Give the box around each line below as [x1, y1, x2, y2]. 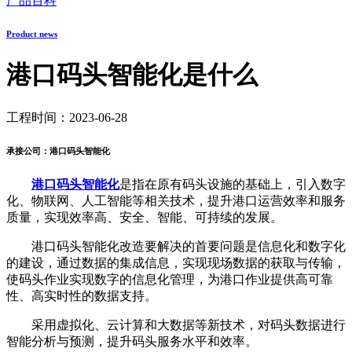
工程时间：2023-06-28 [6, 110, 127, 124]
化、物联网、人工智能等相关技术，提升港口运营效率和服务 [6, 193, 346, 207]
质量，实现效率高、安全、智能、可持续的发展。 [6, 210, 283, 224]
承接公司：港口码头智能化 [6, 145, 110, 156]
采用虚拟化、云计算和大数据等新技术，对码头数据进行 [6, 317, 346, 332]
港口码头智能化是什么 [6, 60, 258, 90]
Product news [6, 29, 57, 39]
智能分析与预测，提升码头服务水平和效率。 [6, 334, 258, 348]
